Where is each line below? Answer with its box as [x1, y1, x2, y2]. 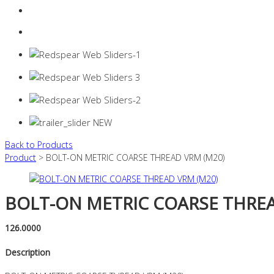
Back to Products [5, 139, 73, 151]
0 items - [29, 26, 67, 39]
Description [5, 246, 50, 258]
